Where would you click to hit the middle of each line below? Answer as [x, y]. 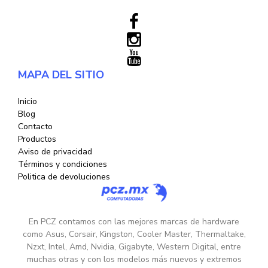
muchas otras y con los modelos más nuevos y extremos [134, 260]
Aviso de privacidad [55, 151]
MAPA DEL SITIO [61, 74]
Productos [37, 139]
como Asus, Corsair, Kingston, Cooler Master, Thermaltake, [134, 234]
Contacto [35, 126]
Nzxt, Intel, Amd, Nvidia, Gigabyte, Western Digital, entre [134, 247]
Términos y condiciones [63, 164]
